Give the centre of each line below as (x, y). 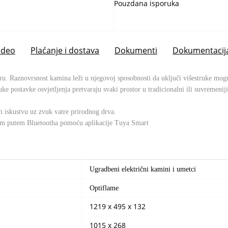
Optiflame (104, 188)
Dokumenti (136, 50)
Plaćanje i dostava (65, 50)
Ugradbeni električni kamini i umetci (143, 169)
